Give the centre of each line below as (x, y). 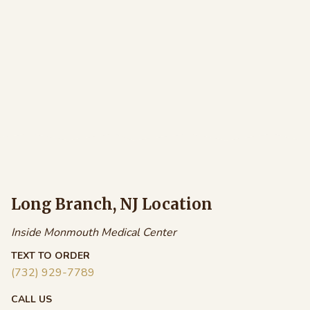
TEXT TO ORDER (51, 255)
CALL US (31, 299)
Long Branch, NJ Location (112, 204)
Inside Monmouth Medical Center (94, 232)
